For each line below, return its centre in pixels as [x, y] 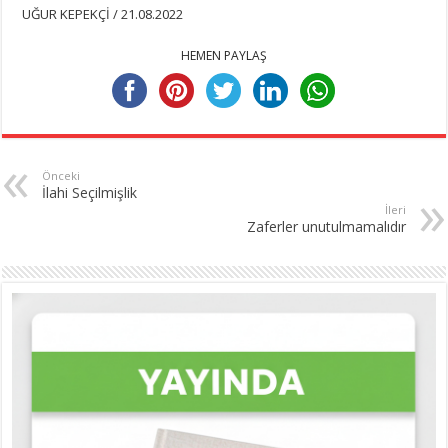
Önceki [61, 175]
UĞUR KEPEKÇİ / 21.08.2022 [103, 13]
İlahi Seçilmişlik [90, 192]
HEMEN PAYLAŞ [223, 55]
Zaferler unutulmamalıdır [326, 226]
